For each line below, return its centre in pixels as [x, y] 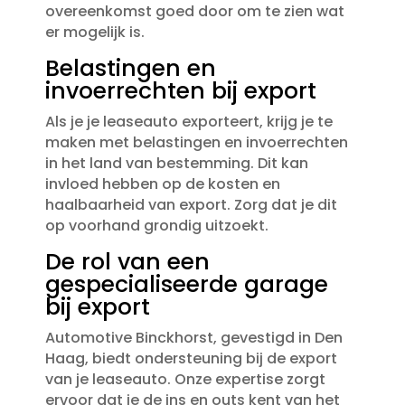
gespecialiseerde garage [186, 285]
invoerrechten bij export [180, 91]
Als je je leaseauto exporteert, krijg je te [188, 122]
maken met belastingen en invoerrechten [196, 143]
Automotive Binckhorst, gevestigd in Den [193, 338]
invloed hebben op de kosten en [162, 184]
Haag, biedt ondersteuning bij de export [191, 359]
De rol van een [127, 262]
